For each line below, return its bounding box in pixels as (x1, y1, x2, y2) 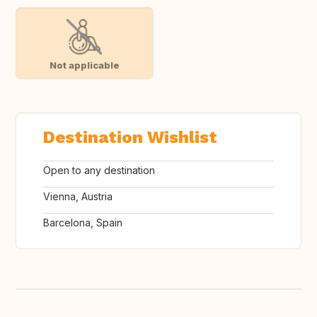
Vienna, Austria (43, 190, 113, 203)
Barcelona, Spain (43, 217, 122, 229)
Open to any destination (43, 164, 155, 177)
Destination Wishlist (43, 127, 217, 148)
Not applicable (49, 59, 120, 71)
